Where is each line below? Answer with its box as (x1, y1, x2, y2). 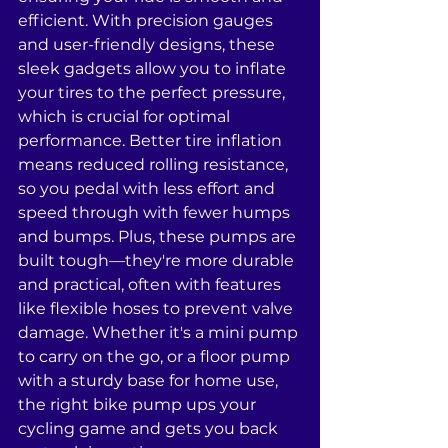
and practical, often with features (18, 275, 285, 294)
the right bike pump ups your (18, 395, 260, 414)
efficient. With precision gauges (18, 11, 277, 30)
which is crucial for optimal (18, 107, 234, 126)
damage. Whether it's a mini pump (18, 323, 302, 342)
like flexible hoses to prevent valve (18, 299, 297, 318)
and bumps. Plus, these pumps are (18, 227, 300, 246)
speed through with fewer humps (18, 203, 294, 222)
